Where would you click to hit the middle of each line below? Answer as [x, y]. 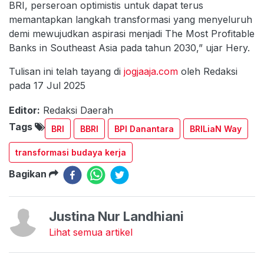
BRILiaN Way [216, 128]
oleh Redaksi [208, 71]
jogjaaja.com [151, 71]
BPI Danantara [144, 128]
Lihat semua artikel [91, 232]
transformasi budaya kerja [71, 152]
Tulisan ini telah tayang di [66, 71]
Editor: [24, 110]
